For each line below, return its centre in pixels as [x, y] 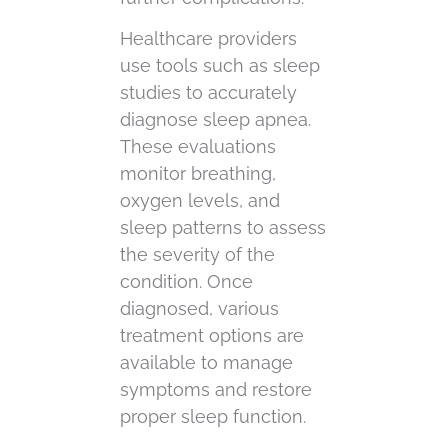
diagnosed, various [199, 309]
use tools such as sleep [220, 66]
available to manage [206, 363]
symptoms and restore [216, 390]
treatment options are [212, 336]
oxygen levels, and [200, 201]
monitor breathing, [198, 174]
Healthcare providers [208, 39]
